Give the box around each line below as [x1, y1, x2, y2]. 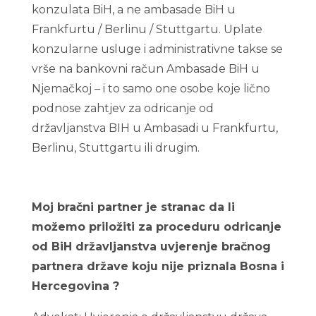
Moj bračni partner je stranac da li [31, 200, 235, 214]
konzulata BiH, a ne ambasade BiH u [31, 3, 236, 16]
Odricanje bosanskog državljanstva [31, 161, 227, 174]
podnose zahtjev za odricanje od [31, 102, 214, 115]
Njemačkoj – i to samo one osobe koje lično [31, 82, 270, 95]
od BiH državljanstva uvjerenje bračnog [31, 240, 271, 253]
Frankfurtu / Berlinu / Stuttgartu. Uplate [31, 23, 262, 36]
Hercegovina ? [31, 279, 119, 293]
